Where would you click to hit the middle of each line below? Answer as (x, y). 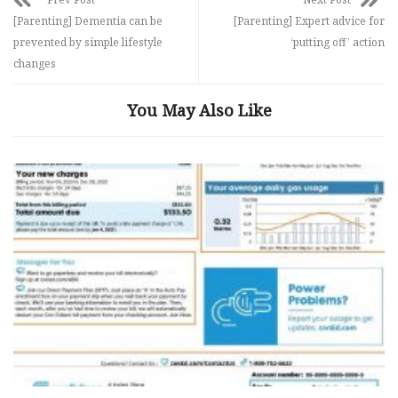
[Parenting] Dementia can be (88, 20)
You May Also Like (199, 110)
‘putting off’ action (338, 42)
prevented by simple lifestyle (88, 42)
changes (35, 63)
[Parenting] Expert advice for (309, 20)
